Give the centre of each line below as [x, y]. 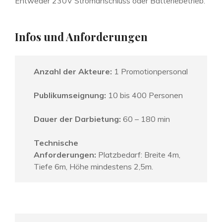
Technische [56, 142]
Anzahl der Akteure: [74, 71]
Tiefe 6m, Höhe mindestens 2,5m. [93, 166]
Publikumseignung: [71, 95]
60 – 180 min [146, 119]
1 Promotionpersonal [151, 71]
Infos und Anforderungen [81, 37]
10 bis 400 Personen [145, 95]
